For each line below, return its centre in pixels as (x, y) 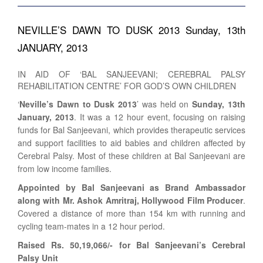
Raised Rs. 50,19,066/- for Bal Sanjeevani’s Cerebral (131, 245)
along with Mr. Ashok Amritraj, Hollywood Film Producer (130, 200)
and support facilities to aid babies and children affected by (131, 142)
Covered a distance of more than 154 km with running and (131, 213)
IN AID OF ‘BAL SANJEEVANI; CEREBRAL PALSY (131, 74)
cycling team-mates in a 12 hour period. (91, 226)
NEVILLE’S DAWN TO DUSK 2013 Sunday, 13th (131, 29)
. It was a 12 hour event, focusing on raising (160, 117)
